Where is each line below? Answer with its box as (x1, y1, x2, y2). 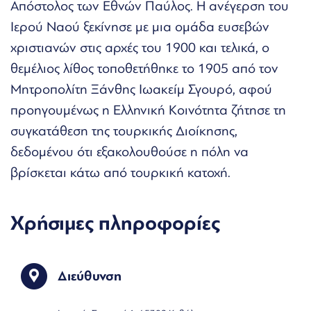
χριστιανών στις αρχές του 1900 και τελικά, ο (10, 39, 269, 56)
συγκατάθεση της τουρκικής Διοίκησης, (10, 122, 237, 139)
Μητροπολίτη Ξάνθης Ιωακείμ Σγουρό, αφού (10, 81, 272, 97)
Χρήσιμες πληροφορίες (10, 210, 220, 235)
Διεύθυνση (58, 267, 121, 284)
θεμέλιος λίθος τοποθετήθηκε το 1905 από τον (10, 60, 278, 76)
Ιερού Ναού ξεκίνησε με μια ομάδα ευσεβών (10, 18, 269, 35)
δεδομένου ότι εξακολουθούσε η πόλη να (10, 143, 249, 160)
